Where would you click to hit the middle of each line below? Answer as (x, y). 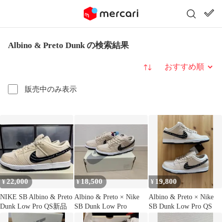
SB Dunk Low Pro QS (180, 206)
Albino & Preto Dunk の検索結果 (68, 45)
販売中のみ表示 (51, 89)
